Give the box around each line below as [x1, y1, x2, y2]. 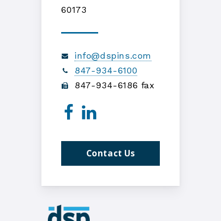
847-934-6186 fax [71, 80, 155, 91]
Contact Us [86, 147, 135, 159]
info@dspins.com [74, 50, 151, 61]
